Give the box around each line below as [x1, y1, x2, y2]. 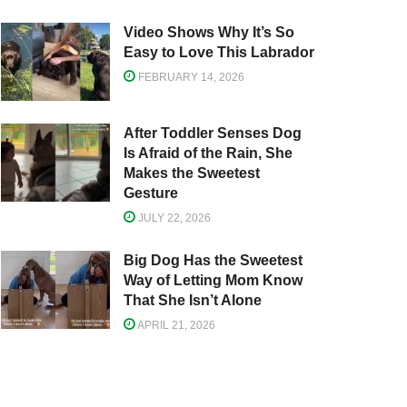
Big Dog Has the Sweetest [124, 252, 303, 268]
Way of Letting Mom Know [124, 272, 303, 288]
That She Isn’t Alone [124, 292, 262, 308]
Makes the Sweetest [124, 164, 260, 181]
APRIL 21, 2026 [135, 318, 215, 332]
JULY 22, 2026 [135, 211, 211, 224]
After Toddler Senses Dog [124, 124, 302, 141]
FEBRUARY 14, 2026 [135, 71, 244, 84]
